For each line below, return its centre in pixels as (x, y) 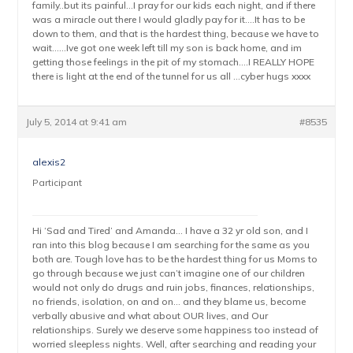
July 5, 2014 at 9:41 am (77, 122)
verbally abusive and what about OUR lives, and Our (150, 316)
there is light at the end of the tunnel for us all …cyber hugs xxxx (172, 76)
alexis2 (49, 162)
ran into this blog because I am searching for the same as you (171, 245)
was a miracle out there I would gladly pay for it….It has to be (169, 19)
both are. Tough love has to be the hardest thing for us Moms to (175, 259)
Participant (58, 182)
